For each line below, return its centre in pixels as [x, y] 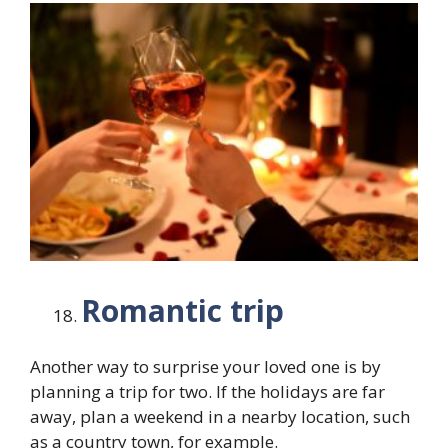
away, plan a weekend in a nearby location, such [220, 417]
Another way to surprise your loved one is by [205, 367]
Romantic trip [182, 310]
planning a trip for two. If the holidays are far [207, 392]
